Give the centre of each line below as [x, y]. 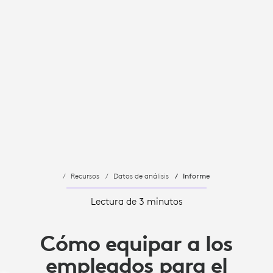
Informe [197, 176]
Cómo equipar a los [136, 243]
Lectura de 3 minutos [136, 201]
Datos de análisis [141, 176]
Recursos [85, 176]
